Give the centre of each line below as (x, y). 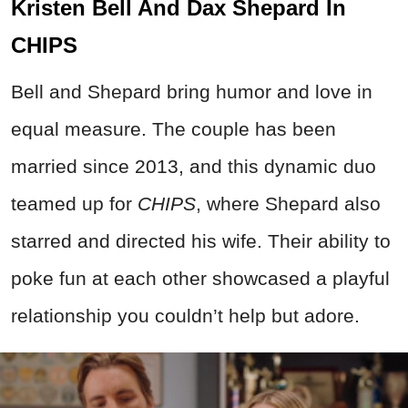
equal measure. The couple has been (173, 129)
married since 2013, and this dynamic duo (194, 167)
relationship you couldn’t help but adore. (185, 316)
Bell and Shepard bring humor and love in (192, 92)
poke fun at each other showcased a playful (200, 279)
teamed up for (74, 204)
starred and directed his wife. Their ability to (201, 241)
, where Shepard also (288, 204)
